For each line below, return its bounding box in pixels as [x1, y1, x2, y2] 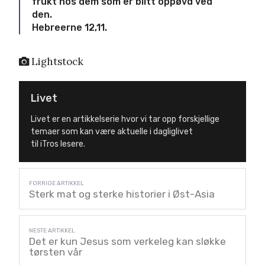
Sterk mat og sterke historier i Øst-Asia [29, 188, 215, 200]
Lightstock [29, 54, 83, 68]
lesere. [59, 138, 85, 149]
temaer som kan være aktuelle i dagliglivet [31, 126, 193, 137]
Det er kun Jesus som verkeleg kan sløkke [29, 235, 226, 247]
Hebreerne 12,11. [32, 21, 107, 33]
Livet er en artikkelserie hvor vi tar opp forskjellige [31, 114, 219, 124]
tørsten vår [29, 245, 82, 258]
